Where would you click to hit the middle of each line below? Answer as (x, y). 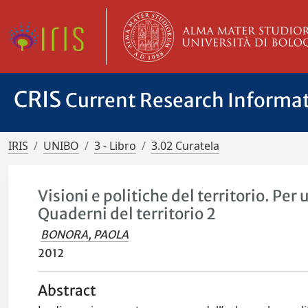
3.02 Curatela (185, 146)
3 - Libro (115, 146)
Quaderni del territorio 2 (127, 214)
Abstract (67, 291)
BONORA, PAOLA (85, 234)
